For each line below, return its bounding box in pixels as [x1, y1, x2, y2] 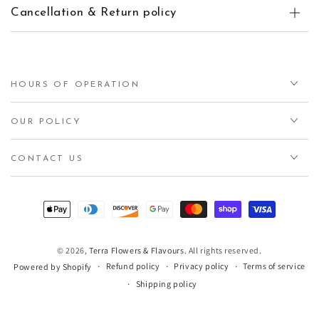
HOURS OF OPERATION [11, 80, 140, 89]
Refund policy [105, 261, 160, 272]
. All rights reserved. [184, 244, 262, 256]
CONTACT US [11, 154, 83, 163]
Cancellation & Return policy [11, 6, 177, 19]
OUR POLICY [11, 117, 81, 126]
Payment [10, 199, 61, 216]
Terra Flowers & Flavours [89, 244, 184, 256]
